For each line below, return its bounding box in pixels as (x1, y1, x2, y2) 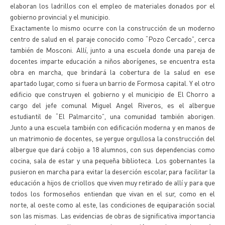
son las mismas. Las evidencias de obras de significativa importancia (10, 211, 215, 220)
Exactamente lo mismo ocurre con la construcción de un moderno (10, 23, 215, 32)
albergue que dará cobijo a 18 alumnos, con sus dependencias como (10, 145, 215, 154)
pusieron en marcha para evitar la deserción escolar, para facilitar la (10, 167, 215, 176)
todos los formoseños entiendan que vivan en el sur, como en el (10, 189, 215, 198)
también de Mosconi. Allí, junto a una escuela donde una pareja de (10, 45, 215, 54)
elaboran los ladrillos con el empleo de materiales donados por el (10, 1, 215, 10)
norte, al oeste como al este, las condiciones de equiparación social (10, 200, 215, 209)
